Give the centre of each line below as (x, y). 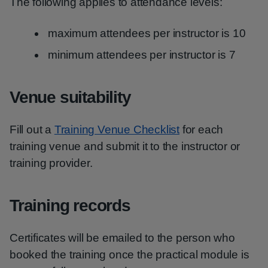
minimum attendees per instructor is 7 (142, 55)
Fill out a (32, 130)
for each (202, 130)
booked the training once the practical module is (130, 255)
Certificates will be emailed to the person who (122, 238)
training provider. (51, 163)
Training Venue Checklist (117, 130)
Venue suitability (70, 97)
